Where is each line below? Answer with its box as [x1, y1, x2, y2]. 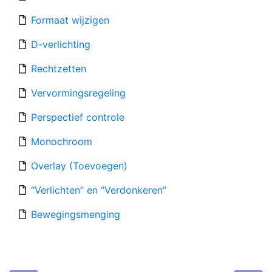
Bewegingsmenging [31, 208, 120, 220]
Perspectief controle [31, 111, 124, 123]
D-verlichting [31, 38, 90, 50]
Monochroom [31, 135, 92, 148]
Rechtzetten [31, 63, 86, 75]
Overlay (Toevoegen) [31, 160, 127, 172]
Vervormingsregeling [31, 87, 126, 99]
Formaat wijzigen [31, 14, 109, 26]
